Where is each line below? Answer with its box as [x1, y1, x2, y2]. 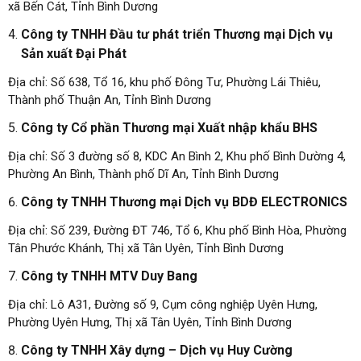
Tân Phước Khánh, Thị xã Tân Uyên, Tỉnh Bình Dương [8, 241, 284, 256]
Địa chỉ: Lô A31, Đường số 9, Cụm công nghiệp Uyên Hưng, [8, 297, 317, 313]
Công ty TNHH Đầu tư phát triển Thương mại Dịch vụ [21, 27, 333, 43]
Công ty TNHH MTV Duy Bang [21, 268, 197, 284]
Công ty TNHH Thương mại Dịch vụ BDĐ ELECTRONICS [21, 194, 347, 210]
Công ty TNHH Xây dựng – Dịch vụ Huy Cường [21, 342, 293, 359]
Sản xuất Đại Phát [21, 46, 127, 62]
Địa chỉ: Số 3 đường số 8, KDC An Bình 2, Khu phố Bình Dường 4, [8, 149, 346, 164]
